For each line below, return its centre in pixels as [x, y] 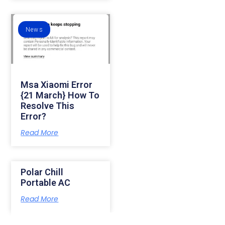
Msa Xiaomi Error [57, 84]
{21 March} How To [60, 95]
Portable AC [46, 182]
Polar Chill [42, 172]
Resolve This [48, 105]
